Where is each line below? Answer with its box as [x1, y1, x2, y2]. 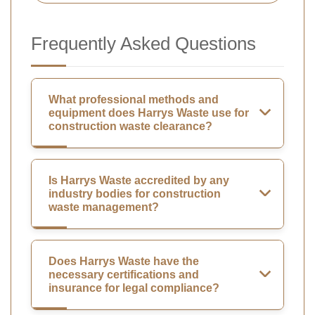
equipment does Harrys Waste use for [49, 107, 249, 120]
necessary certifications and [49, 269, 199, 281]
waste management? [49, 201, 159, 214]
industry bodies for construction [49, 188, 221, 200]
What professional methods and [49, 94, 219, 106]
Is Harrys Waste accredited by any [49, 174, 229, 187]
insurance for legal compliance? [49, 282, 219, 295]
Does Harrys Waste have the [49, 255, 199, 268]
